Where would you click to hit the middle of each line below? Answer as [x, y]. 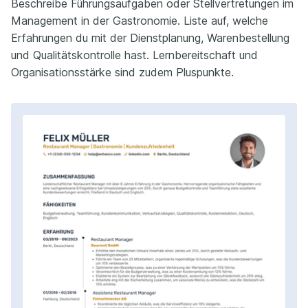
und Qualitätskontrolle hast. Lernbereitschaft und [134, 55]
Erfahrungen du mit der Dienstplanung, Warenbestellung [150, 37]
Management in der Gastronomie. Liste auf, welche [140, 20]
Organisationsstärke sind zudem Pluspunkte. [122, 72]
